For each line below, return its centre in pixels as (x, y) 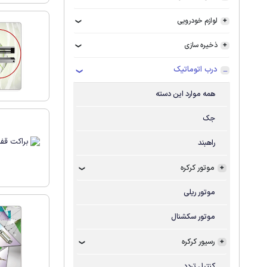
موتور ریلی (200, 192)
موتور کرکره (198, 168)
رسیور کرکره (198, 242)
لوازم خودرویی (198, 21)
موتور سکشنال (193, 217)
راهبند (207, 143)
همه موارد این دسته (186, 94)
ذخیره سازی (201, 45)
